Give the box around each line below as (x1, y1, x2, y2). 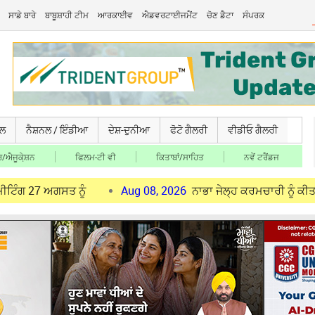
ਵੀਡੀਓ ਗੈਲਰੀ (228, 123, 278, 136)
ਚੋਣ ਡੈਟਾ (207, 9, 234, 20)
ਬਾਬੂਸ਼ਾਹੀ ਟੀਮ (45, 9, 89, 20)
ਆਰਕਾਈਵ (98, 9, 134, 20)
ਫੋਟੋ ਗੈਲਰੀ (170, 123, 207, 136)
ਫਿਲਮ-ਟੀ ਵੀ (75, 151, 116, 162)
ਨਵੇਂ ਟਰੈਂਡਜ (244, 151, 279, 162)
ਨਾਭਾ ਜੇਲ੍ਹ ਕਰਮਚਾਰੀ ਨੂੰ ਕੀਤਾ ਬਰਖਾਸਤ (134, 183, 307, 198)
